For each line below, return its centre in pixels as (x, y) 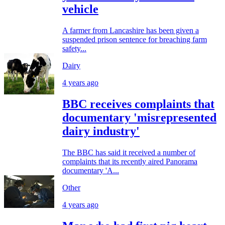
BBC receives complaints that (138, 104)
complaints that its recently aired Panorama (130, 161)
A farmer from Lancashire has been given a (131, 31)
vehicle (80, 9)
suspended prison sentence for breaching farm (135, 40)
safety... (74, 49)
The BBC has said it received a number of (129, 152)
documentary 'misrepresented (139, 118)
